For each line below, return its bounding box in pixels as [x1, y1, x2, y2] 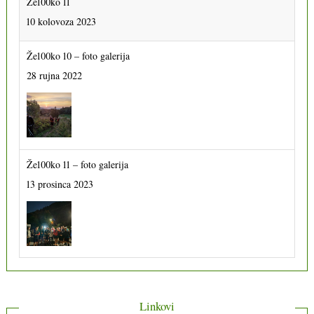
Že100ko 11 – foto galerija [27, 158, 129, 172]
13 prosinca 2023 [27, 177, 94, 191]
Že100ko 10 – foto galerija [27, 49, 130, 63]
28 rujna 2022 [27, 69, 83, 83]
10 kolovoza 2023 [27, 15, 97, 29]
